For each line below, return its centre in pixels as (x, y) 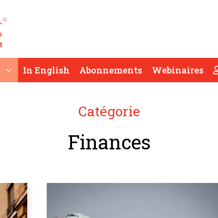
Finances (109, 142)
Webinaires (178, 70)
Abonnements (111, 70)
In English (46, 70)
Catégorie (109, 111)
